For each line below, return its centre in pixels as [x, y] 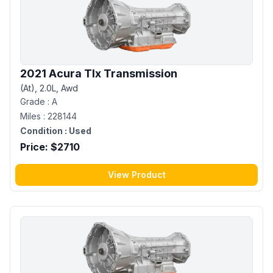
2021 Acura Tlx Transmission [99, 73]
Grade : [36, 101]
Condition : [44, 130]
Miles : [34, 116]
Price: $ [39, 147]
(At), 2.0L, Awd [49, 88]
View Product [136, 174]
